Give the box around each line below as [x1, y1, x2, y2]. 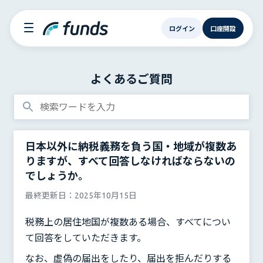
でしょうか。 [25, 170, 89, 181]
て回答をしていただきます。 [25, 232, 149, 243]
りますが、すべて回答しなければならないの [25, 155, 235, 167]
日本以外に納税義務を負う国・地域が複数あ [25, 140, 237, 152]
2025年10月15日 [75, 191, 137, 200]
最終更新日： [25, 191, 75, 200]
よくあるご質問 [90, 72, 173, 86]
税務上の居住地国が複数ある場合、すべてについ [25, 217, 231, 227]
